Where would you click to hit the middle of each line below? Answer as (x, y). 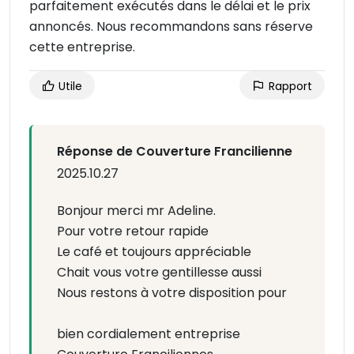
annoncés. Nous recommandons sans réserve (171, 27)
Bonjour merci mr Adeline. (136, 211)
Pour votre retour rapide (133, 232)
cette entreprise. (82, 47)
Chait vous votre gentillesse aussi (159, 273)
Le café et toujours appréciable (154, 252)
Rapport (289, 87)
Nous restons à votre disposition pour (172, 293)
